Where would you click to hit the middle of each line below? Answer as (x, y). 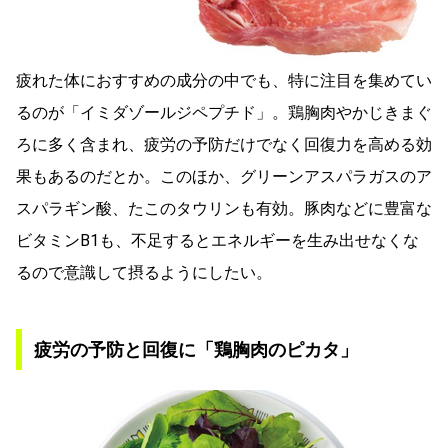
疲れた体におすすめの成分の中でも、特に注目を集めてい (224, 80)
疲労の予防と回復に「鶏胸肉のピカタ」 (196, 349)
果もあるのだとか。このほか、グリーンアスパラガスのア (224, 176)
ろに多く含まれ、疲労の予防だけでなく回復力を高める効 (224, 144)
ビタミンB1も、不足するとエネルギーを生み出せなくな (217, 240)
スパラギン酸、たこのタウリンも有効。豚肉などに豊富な (224, 208)
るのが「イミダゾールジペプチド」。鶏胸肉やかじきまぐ (224, 112)
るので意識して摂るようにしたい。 (144, 272)
